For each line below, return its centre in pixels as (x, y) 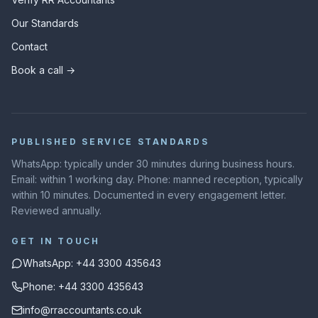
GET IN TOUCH (56, 241)
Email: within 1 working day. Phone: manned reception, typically (157, 179)
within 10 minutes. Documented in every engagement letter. (149, 195)
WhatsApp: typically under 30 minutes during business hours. (153, 164)
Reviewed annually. (56, 210)
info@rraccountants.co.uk (82, 310)
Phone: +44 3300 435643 (83, 286)
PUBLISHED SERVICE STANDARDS (110, 142)
